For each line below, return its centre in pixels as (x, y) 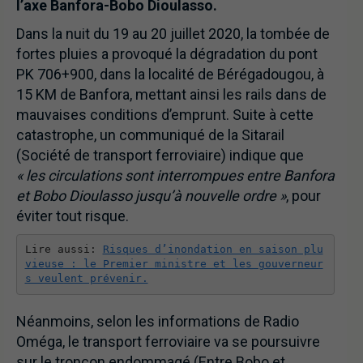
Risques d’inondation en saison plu (213, 250)
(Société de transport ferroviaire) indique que (160, 155)
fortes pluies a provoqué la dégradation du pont (167, 53)
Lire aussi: (64, 250)
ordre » (263, 195)
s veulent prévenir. (86, 279)
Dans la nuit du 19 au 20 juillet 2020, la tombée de (173, 33)
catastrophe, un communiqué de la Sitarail (150, 135)
